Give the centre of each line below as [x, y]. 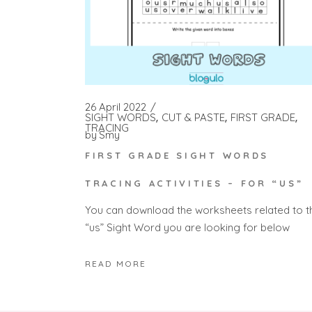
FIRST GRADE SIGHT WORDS [177, 155]
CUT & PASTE [193, 118]
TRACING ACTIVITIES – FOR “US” [194, 183]
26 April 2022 [116, 107]
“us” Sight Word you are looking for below [187, 228]
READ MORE [116, 263]
